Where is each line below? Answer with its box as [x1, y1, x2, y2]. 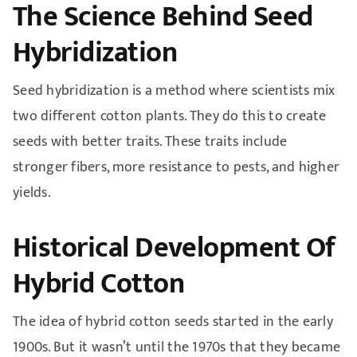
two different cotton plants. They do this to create [12, 104, 327, 128]
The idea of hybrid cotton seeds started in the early [12, 309, 334, 334]
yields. [12, 180, 51, 205]
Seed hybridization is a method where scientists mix [12, 78, 335, 103]
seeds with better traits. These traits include [12, 129, 288, 154]
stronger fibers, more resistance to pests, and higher [12, 155, 340, 179]
